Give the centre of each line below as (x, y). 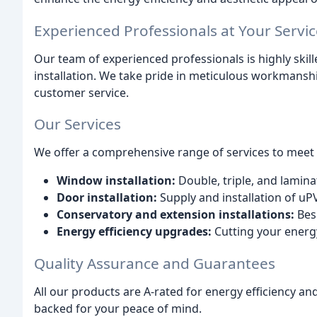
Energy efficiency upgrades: (134, 232)
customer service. (81, 92)
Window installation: (116, 181)
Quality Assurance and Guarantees (155, 264)
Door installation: (107, 198)
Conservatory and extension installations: (175, 215)
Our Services (77, 124)
